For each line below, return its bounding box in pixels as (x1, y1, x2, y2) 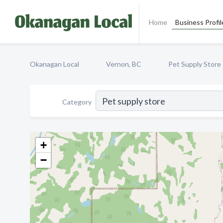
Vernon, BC (106, 60, 141, 68)
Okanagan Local (30, 60, 79, 68)
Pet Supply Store (168, 60, 221, 68)
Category (62, 97, 92, 106)
